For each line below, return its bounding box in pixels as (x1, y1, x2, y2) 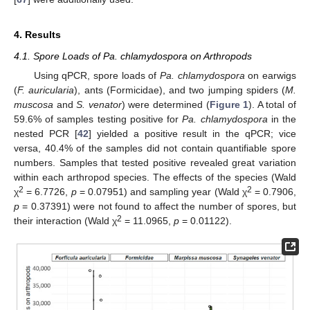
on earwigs (244, 69, 297, 81)
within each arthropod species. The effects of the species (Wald (14, 171, 296, 183)
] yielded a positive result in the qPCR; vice (88, 127, 297, 139)
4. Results (14, 28, 61, 40)
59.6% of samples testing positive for (14, 113, 183, 125)
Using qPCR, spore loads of (33, 69, 160, 81)
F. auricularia (17, 84, 75, 95)
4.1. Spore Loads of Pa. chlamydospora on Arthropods (14, 50, 252, 62)
